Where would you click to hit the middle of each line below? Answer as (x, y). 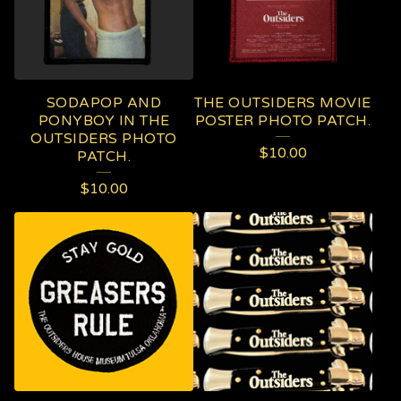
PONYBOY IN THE (104, 121)
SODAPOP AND (104, 103)
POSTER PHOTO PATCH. (283, 121)
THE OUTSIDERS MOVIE (283, 103)
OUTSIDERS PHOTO (104, 139)
